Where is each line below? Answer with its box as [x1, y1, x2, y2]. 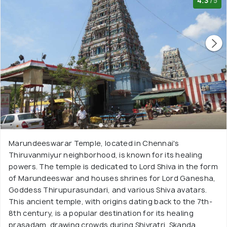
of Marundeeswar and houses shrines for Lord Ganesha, [9, 173, 216, 183]
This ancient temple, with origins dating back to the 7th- [9, 197, 213, 206]
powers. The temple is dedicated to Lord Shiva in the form [9, 162, 218, 171]
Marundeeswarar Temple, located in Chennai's [9, 138, 179, 148]
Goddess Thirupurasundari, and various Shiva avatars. [9, 185, 207, 195]
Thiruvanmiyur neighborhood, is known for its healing [9, 150, 203, 160]
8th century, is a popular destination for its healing [9, 208, 194, 218]
